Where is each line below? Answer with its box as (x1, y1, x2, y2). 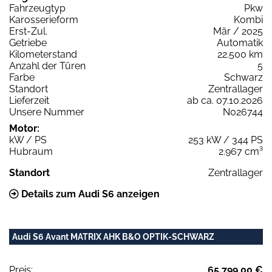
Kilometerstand (9, 48, 77, 60)
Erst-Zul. (9, 25, 47, 37)
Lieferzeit (9, 94, 49, 106)
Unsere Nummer (9, 106, 84, 118)
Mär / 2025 (213, 25, 263, 37)
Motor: (9, 122, 39, 134)
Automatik (217, 36, 263, 49)
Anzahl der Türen (9, 59, 86, 72)
